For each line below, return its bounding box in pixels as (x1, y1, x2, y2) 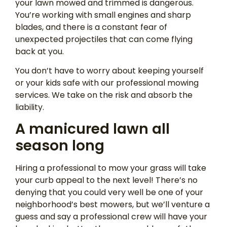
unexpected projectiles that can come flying (15, 33, 193, 45)
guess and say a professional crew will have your (15, 211, 207, 223)
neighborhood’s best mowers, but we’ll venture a (15, 199, 210, 211)
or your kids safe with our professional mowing (15, 77, 199, 89)
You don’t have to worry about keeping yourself (15, 65, 204, 77)
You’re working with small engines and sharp (15, 9, 191, 21)
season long (15, 136, 104, 156)
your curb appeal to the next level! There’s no (15, 174, 198, 186)
